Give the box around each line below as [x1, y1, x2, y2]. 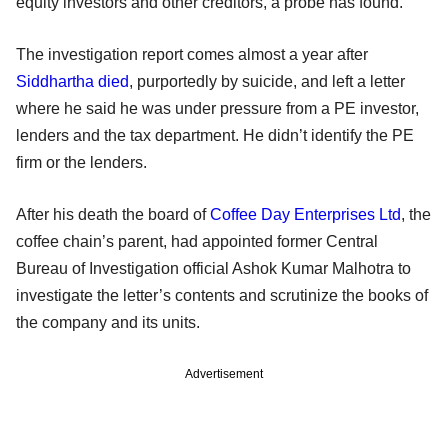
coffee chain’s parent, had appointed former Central [16, 232, 378, 250]
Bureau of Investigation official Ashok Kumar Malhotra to [16, 259, 411, 277]
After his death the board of [16, 205, 210, 223]
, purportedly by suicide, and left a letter [129, 72, 405, 90]
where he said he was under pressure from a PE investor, [16, 99, 419, 117]
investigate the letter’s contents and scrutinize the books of [16, 286, 428, 304]
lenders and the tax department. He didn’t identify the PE [16, 126, 414, 144]
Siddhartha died [16, 72, 129, 90]
